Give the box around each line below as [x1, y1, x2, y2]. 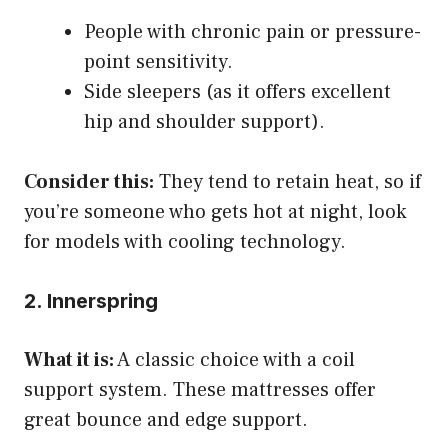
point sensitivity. [84, 48, 233, 75]
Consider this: [24, 168, 154, 195]
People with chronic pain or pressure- [84, 18, 421, 45]
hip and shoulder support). [84, 108, 325, 135]
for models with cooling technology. [24, 228, 346, 255]
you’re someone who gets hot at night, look [24, 198, 406, 225]
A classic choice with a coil [114, 346, 355, 373]
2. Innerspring [24, 288, 158, 313]
